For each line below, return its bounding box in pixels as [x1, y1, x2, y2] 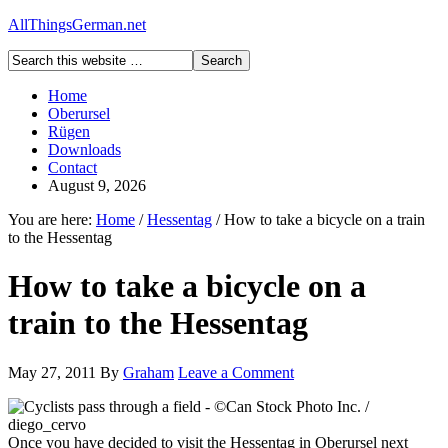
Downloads [48, 141, 121, 158]
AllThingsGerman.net [8, 16, 146, 33]
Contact [48, 159, 97, 176]
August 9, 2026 [48, 177, 146, 194]
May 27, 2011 [8, 363, 96, 381]
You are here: [8, 211, 96, 228]
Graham [123, 363, 174, 381]
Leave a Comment [178, 363, 294, 381]
